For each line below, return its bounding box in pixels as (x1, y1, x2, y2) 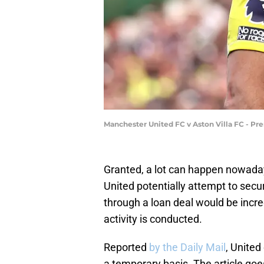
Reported (104, 241, 149, 254)
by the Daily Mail (149, 241, 226, 254)
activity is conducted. (104, 213, 202, 226)
